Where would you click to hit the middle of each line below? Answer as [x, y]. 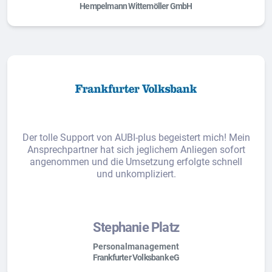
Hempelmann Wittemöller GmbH [136, 6]
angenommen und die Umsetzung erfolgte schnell [136, 162]
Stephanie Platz [136, 227]
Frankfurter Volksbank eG [136, 257]
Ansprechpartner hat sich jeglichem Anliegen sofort [136, 150]
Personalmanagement [136, 246]
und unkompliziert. [136, 174]
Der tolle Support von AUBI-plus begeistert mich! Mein [136, 138]
